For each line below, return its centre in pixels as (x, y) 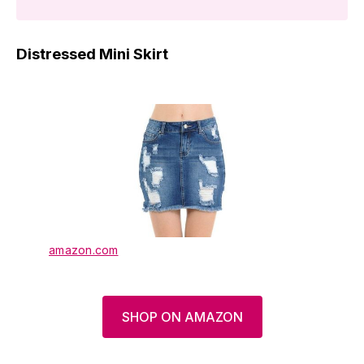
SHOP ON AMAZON (182, 316)
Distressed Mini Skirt (92, 54)
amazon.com (84, 249)
